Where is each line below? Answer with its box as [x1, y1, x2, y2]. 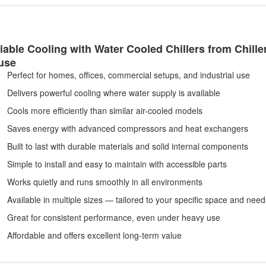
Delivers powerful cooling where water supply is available [7, 87, 220, 99]
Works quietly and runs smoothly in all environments [7, 176, 202, 188]
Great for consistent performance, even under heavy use [7, 211, 220, 224]
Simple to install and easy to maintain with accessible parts [7, 158, 227, 170]
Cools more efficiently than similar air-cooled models [7, 104, 202, 117]
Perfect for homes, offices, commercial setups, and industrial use [7, 69, 250, 81]
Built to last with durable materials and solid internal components [7, 140, 248, 153]
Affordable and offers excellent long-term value [7, 229, 182, 242]
